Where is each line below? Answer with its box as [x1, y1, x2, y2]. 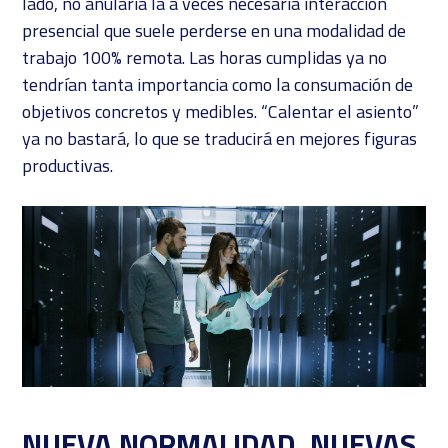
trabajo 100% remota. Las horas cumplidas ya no [22, 43, 388, 71]
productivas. [22, 151, 114, 179]
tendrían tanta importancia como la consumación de [22, 70, 414, 98]
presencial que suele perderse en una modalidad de [22, 16, 407, 44]
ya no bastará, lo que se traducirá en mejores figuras [22, 124, 418, 152]
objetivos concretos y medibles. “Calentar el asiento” [22, 97, 420, 125]
